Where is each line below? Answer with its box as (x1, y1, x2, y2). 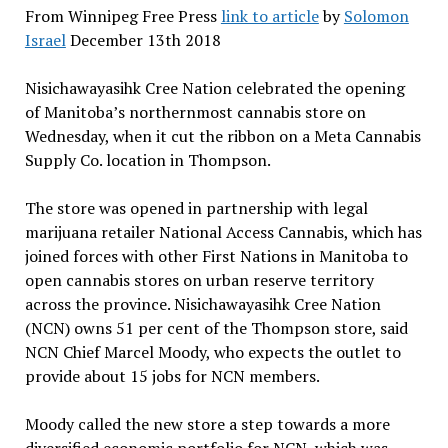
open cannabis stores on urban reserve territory (24, 268, 374, 291)
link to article (220, 4, 319, 27)
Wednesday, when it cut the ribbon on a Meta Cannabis (24, 124, 421, 147)
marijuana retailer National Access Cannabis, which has (24, 220, 422, 243)
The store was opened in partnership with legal (24, 196, 368, 219)
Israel (24, 28, 66, 51)
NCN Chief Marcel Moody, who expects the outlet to (24, 340, 401, 363)
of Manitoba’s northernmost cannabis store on (24, 100, 366, 123)
